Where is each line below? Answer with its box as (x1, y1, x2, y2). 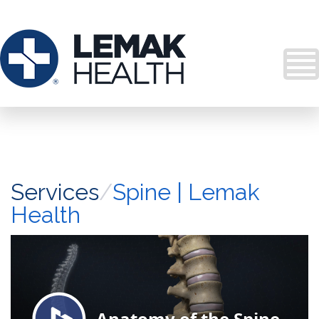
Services (11, 179, 99, 205)
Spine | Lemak (113, 179, 260, 205)
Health (11, 202, 80, 228)
